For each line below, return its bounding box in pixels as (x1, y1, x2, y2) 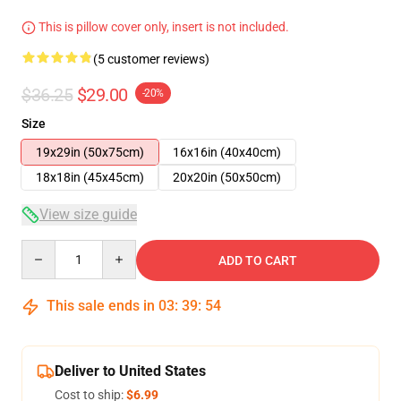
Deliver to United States (55, 363, 206, 380)
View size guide (39, 206, 137, 223)
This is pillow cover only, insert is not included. (36, 20, 289, 34)
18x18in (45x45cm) (36, 170, 144, 184)
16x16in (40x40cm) (173, 145, 281, 159)
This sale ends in (43, 297, 158, 314)
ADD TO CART (218, 253, 297, 268)
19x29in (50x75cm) (36, 145, 144, 159)
